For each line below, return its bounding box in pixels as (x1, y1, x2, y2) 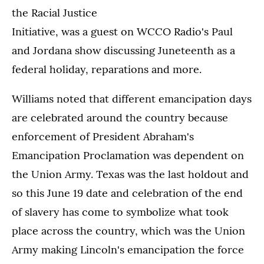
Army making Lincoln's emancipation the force (12, 243, 244, 257)
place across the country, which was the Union (12, 224, 245, 238)
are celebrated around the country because (12, 111, 228, 125)
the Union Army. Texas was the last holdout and (12, 167, 249, 181)
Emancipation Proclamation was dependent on (12, 148, 244, 163)
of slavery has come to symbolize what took (12, 205, 229, 219)
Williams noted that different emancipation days (12, 92, 252, 106)
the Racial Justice (12, 6, 97, 20)
